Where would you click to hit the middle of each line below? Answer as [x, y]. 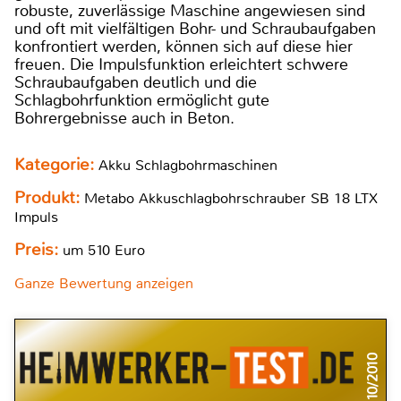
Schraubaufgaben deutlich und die [136, 83]
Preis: [36, 250]
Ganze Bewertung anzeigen [104, 284]
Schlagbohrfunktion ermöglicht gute [142, 101]
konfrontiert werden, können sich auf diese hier [183, 47]
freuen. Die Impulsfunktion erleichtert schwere [181, 65]
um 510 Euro [102, 251]
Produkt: [49, 198]
